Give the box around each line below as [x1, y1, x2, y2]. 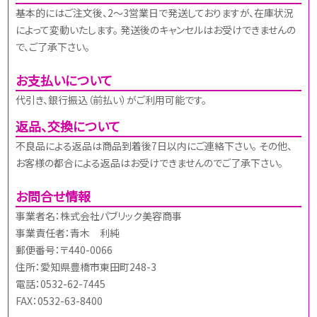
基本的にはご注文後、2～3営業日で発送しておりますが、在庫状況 [16, 5, 294, 20]
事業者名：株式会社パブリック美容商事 [16, 209, 183, 224]
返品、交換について [16, 117, 121, 136]
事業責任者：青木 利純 [16, 226, 120, 241]
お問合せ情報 [16, 187, 91, 206]
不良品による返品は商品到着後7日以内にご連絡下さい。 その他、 [16, 139, 293, 154]
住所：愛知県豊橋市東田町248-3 [16, 260, 157, 275]
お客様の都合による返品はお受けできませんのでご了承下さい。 [16, 156, 284, 171]
